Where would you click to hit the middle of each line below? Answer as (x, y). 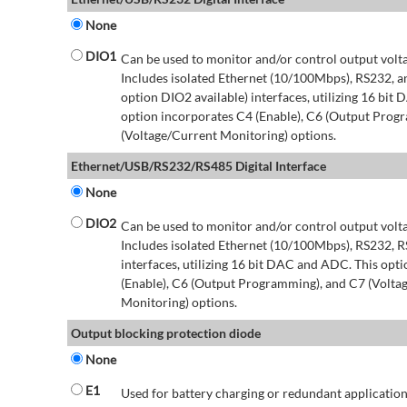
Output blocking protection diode (165, 333)
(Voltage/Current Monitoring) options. (228, 135)
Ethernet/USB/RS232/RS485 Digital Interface (198, 166)
